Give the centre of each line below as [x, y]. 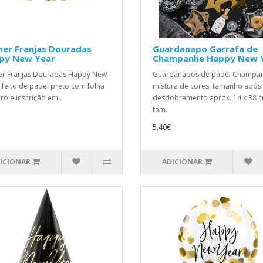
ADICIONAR [182, 162]
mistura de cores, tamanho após [207, 86]
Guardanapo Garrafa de [205, 49]
